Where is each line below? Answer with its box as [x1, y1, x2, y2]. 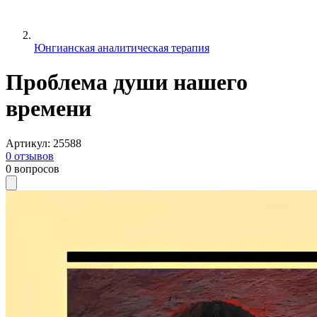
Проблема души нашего [6, 69, 248, 96]
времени [6, 96, 91, 122]
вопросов [14, 162, 59, 175]
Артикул [6, 137, 47, 149]
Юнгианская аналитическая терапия [34, 42, 209, 54]
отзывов [14, 149, 54, 162]
